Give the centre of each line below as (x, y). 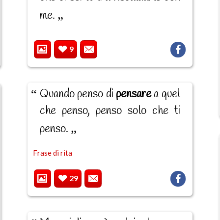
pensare (133, 94)
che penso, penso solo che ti (110, 111)
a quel (165, 94)
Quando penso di (78, 94)
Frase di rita (53, 152)
